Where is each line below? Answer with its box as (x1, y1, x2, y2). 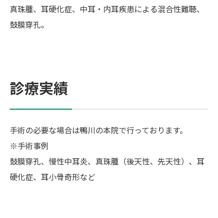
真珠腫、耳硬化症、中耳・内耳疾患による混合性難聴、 (10, 3, 204, 15)
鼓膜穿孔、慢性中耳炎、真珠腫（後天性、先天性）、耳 (10, 155, 204, 167)
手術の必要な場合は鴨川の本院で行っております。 (10, 124, 187, 136)
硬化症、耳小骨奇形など (10, 171, 95, 182)
